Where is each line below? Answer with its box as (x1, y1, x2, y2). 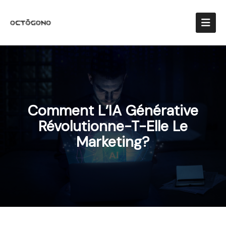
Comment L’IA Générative (27, 101, 198, 120)
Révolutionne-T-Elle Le (38, 117, 188, 136)
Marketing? (76, 132, 150, 151)
